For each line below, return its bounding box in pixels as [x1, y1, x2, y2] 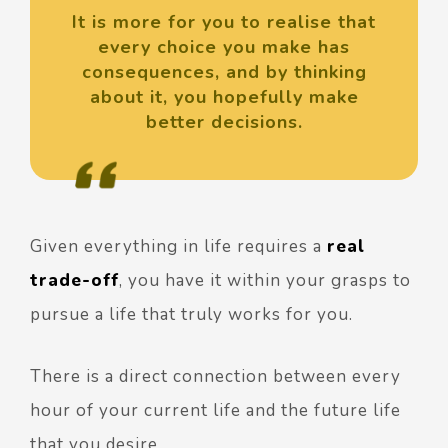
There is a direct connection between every [30, 364, 401, 388]
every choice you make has [98, 34, 350, 59]
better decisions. [145, 109, 303, 134]
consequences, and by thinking [81, 59, 367, 84]
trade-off [30, 268, 119, 292]
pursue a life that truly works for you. [30, 302, 353, 326]
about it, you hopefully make [89, 84, 359, 109]
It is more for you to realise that [72, 9, 376, 34]
